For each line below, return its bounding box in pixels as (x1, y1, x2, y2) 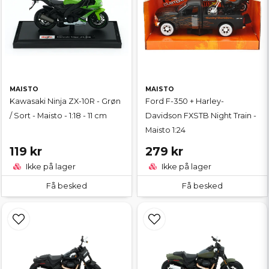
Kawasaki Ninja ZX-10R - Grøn (10, 97, 121, 106)
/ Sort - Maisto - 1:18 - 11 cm (10, 111, 107, 121)
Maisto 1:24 (145, 125, 186, 135)
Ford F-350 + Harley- (145, 97, 224, 106)
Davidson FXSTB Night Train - (145, 111, 256, 121)
